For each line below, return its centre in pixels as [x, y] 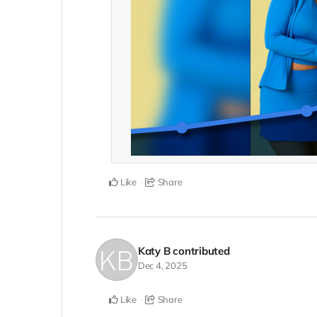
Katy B [154, 250]
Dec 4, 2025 [162, 265]
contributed [201, 250]
